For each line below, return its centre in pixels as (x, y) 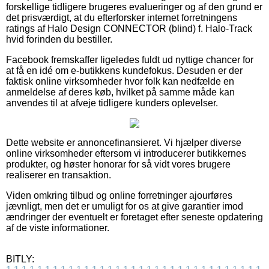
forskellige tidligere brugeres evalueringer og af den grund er (134, 7)
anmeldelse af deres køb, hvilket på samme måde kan (120, 92)
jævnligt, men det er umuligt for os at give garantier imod (125, 206)
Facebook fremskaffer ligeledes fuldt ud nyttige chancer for (130, 59)
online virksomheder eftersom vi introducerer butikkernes (126, 153)
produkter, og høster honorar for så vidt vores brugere (118, 164)
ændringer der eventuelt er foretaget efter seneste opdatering (134, 217)
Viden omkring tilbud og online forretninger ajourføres (119, 195)
